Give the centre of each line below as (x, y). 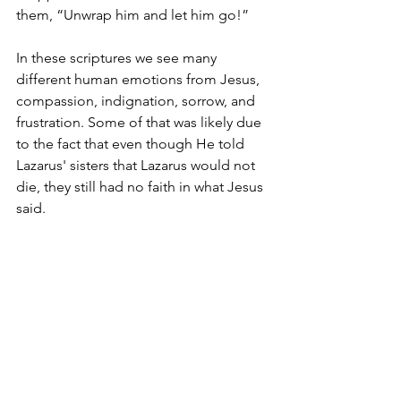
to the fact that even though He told (132, 143)
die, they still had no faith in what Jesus (141, 186)
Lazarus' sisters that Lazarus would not (137, 165)
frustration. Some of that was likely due (141, 122)
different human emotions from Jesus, (140, 79)
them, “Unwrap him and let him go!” (132, 14)
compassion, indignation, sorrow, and (137, 100)
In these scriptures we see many (118, 57)
